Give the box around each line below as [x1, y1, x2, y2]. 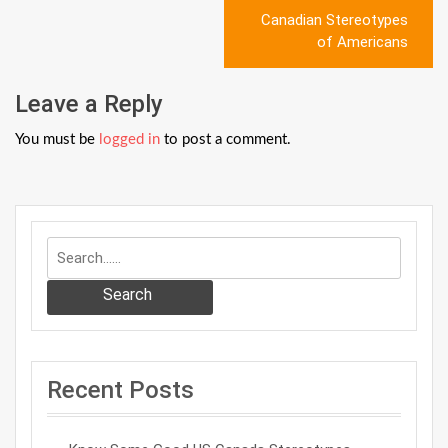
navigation [14, 25, 154, 60]
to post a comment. [160, 131, 291, 147]
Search [103, 285, 153, 304]
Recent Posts [47, 376, 194, 404]
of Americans [317, 33, 408, 51]
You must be [15, 131, 99, 147]
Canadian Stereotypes [261, 11, 408, 29]
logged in [99, 131, 160, 147]
